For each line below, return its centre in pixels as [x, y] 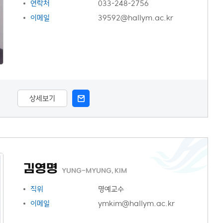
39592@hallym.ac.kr [136, 18]
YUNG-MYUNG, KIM [94, 171]
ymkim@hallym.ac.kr [136, 203]
